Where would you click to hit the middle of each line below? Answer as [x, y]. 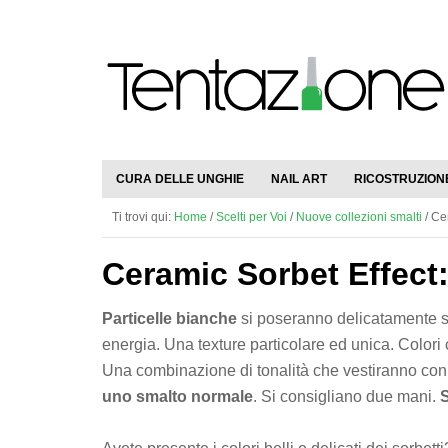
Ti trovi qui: [143, 217]
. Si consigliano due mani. [346, 396]
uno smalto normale [177, 396]
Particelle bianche [169, 318]
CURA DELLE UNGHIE [180, 179]
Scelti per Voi [251, 217]
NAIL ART [299, 179]
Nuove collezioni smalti [359, 217]
